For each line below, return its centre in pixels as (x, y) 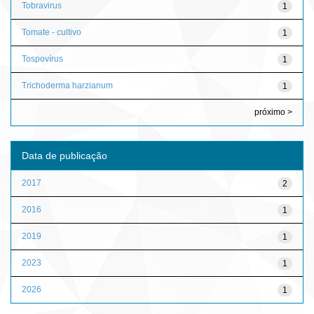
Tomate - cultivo (52, 32)
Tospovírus (42, 59)
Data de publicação (64, 155)
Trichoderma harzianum (67, 85)
